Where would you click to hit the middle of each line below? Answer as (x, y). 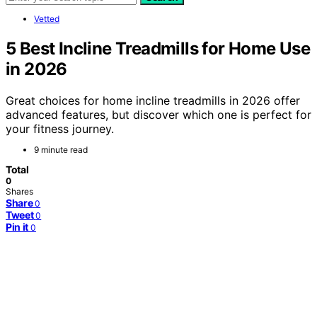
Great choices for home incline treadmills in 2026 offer (153, 100)
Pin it (17, 226)
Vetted (47, 19)
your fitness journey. (60, 128)
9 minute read (61, 149)
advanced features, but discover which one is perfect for (158, 114)
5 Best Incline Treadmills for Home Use (158, 48)
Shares (19, 191)
